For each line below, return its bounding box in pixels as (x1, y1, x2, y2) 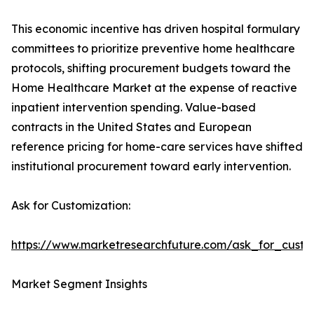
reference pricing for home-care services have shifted (11, 139, 303, 154)
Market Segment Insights (11, 277, 147, 292)
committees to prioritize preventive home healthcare (11, 41, 295, 56)
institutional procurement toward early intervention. (11, 159, 291, 174)
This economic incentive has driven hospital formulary (11, 22, 300, 36)
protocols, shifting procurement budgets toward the (11, 61, 291, 76)
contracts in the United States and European (11, 120, 252, 135)
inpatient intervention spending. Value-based (11, 100, 256, 115)
